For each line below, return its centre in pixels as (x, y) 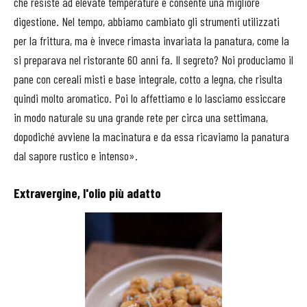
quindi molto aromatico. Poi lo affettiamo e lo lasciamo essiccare (150, 98)
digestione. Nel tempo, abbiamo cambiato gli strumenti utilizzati (147, 22)
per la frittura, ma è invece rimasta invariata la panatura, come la (151, 41)
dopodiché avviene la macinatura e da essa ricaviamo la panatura (151, 137)
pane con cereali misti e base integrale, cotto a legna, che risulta (148, 79)
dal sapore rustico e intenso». (76, 156)
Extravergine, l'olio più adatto (87, 193)
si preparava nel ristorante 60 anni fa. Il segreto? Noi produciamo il (153, 60)
